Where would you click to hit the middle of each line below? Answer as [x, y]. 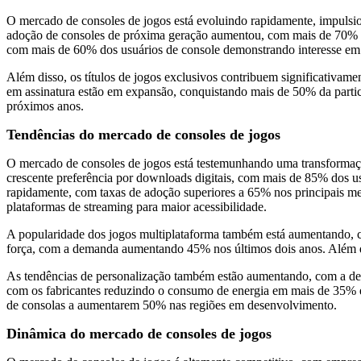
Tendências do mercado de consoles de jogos [145, 134]
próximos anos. [45, 106]
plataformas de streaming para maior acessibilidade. [137, 206]
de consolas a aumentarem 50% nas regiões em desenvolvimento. [172, 305]
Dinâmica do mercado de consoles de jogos [139, 333]
